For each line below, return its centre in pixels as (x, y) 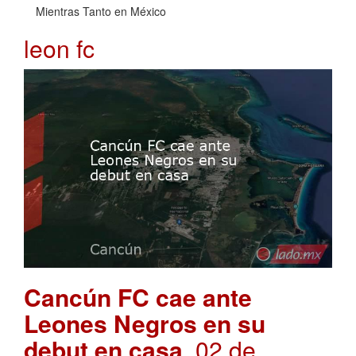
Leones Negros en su (145, 323)
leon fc (59, 48)
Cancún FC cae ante (138, 296)
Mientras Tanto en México (101, 12)
